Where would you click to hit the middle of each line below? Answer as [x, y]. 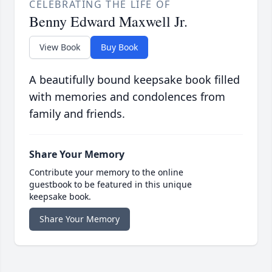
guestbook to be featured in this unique [110, 185]
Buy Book [119, 47]
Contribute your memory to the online [106, 172]
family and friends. [77, 114]
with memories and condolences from [127, 97]
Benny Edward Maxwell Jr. [108, 22]
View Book [60, 47]
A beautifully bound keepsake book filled [134, 80]
